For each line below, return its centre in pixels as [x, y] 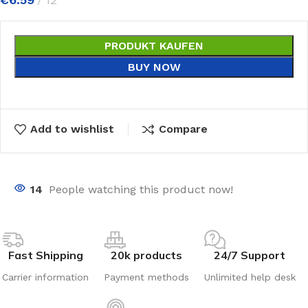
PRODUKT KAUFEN [154, 46]
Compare [183, 129]
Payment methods [146, 277]
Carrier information [46, 277]
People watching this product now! [141, 189]
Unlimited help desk [250, 277]
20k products [146, 255]
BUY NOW [154, 67]
